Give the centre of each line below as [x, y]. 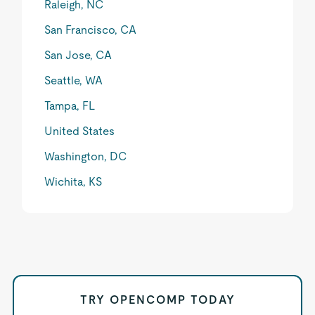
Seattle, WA [74, 81]
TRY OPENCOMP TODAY [157, 300]
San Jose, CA [78, 55]
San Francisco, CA [91, 30]
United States [80, 131]
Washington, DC [86, 156]
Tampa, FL [70, 106]
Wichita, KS [73, 182]
